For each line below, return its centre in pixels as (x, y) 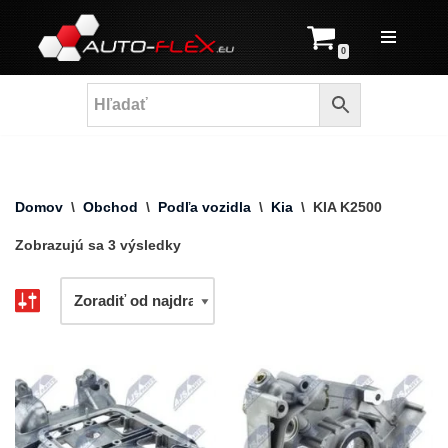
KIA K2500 (347, 206)
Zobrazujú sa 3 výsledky (98, 244)
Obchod (110, 206)
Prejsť (36, 53)
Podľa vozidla (204, 206)
